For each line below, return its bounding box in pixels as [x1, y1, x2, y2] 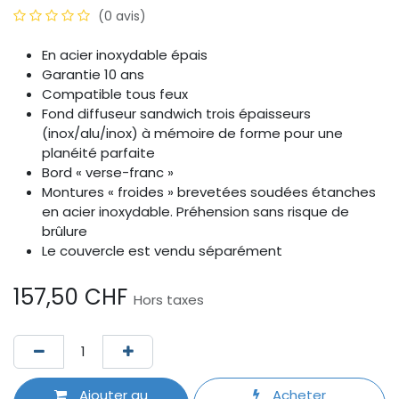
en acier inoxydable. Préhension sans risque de [42, 201, 349, 221]
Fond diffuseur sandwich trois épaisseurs [42, 103, 311, 123]
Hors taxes [134, 289, 204, 309]
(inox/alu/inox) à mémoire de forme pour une [42, 123, 343, 142]
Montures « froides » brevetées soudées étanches [42, 182, 376, 201]
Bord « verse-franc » [42, 162, 174, 182]
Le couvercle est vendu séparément [42, 240, 282, 260]
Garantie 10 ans [42, 64, 144, 84]
